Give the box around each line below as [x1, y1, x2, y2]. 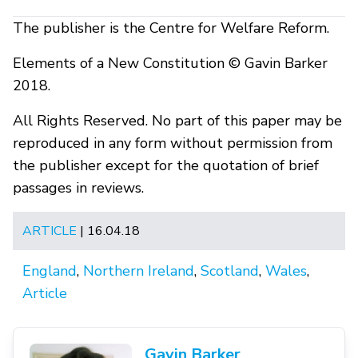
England [22, 261, 77, 280]
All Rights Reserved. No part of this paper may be [13, 110, 342, 130]
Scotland [201, 261, 259, 280]
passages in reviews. [13, 177, 144, 197]
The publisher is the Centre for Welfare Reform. [13, 18, 329, 38]
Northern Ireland [83, 261, 194, 280]
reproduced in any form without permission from [13, 133, 332, 153]
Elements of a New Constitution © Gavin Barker [13, 53, 328, 73]
